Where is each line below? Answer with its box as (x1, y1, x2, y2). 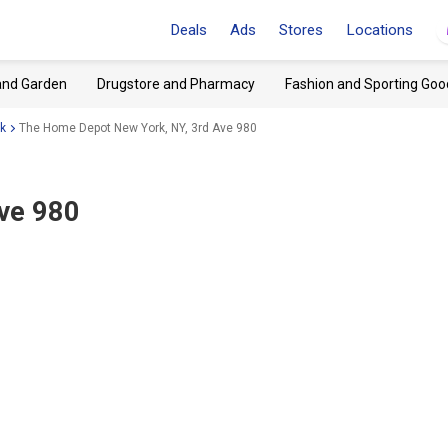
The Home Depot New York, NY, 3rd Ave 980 (19, 120, 257, 135)
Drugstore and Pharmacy (97, 76, 255, 92)
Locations (346, 21, 413, 39)
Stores (279, 21, 323, 39)
